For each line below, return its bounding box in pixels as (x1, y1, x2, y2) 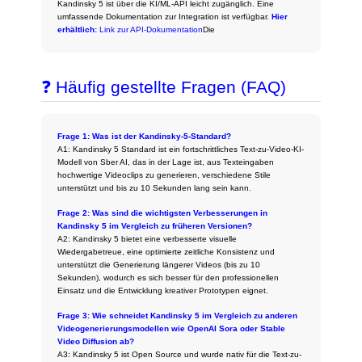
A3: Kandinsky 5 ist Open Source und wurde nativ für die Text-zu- (57, 349, 302, 359)
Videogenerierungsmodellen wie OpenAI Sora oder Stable (57, 323, 286, 333)
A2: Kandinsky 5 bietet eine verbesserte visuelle (57, 234, 238, 243)
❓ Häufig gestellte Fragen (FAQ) (41, 77, 287, 96)
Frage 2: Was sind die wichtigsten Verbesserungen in (57, 208, 268, 217)
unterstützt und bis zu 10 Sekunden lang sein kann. (57, 183, 252, 192)
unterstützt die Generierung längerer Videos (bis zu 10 (57, 259, 261, 269)
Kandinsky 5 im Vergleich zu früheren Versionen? (57, 221, 253, 230)
